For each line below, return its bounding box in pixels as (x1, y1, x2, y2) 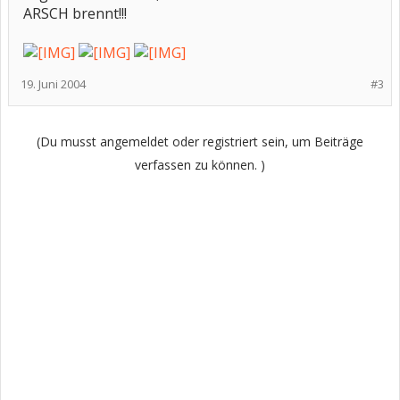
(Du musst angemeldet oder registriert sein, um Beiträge (37, 133, 363, 150)
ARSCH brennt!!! (23, 4, 127, 23)
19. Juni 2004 (21, 76, 86, 92)
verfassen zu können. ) (135, 156, 265, 173)
